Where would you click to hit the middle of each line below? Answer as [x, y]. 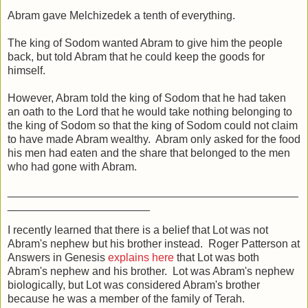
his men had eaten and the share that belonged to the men [149, 153]
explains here [141, 257]
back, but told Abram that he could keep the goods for [136, 56]
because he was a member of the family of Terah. [126, 298]
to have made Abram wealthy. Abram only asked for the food [154, 139]
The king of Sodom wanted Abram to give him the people [145, 43]
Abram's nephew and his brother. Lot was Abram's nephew [151, 271]
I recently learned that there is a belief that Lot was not [138, 230]
